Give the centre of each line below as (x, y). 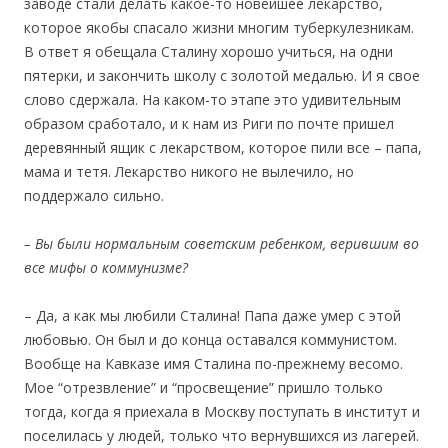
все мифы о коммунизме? (106, 268)
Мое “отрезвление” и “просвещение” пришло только (203, 388)
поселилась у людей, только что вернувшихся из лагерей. (221, 436)
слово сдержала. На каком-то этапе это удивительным (212, 100)
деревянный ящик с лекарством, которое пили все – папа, (223, 148)
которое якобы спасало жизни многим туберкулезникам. (219, 28)
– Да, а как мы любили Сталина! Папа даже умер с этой (212, 316)
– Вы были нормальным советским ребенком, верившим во (221, 244)
